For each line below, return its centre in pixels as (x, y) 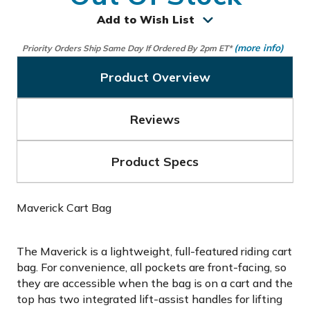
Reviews (155, 119)
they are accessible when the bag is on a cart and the (155, 283)
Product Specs (155, 162)
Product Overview (155, 77)
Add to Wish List (146, 19)
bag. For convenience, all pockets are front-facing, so (152, 267)
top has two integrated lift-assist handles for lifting (149, 299)
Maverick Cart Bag (64, 208)
